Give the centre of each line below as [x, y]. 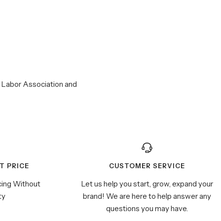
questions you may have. [147, 208]
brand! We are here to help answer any [147, 196]
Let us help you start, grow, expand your [147, 184]
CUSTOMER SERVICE [147, 166]
